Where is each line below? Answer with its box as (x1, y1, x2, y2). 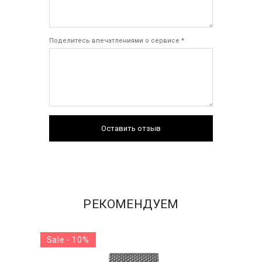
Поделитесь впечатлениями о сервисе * (49, 37, 184, 45)
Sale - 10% (46, 235, 89, 245)
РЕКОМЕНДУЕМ (83, 197, 179, 212)
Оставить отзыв (101, 124, 161, 133)
